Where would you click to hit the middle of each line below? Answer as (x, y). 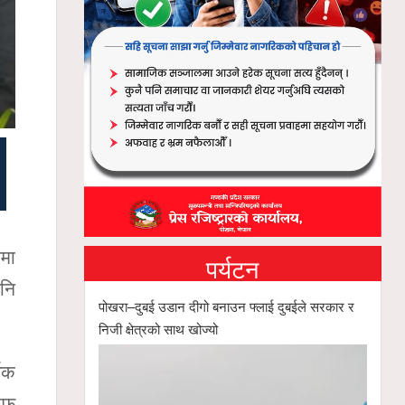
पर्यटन (233, 268)
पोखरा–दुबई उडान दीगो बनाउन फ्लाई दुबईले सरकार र (227, 306)
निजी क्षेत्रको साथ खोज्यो (159, 328)
